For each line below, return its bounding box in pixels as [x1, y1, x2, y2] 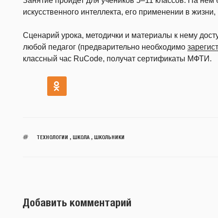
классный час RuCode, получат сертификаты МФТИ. [23, 54, 212, 63]
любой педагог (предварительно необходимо [23, 42, 187, 51]
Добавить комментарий [23, 196, 131, 209]
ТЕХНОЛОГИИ [36, 133, 68, 140]
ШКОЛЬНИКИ [93, 133, 125, 140]
